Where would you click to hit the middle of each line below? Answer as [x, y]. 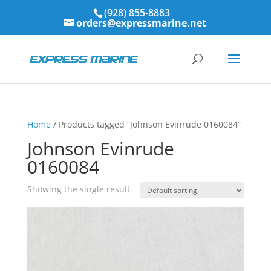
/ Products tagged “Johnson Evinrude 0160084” [145, 124]
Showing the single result [78, 189]
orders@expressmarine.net [142, 23]
